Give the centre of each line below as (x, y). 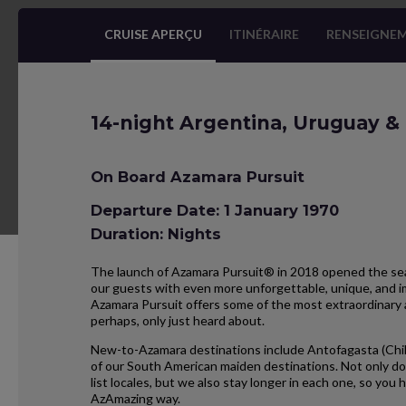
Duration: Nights (156, 233)
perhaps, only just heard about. (178, 320)
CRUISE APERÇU (153, 34)
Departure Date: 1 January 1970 (215, 210)
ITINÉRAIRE (264, 34)
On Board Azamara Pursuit (198, 177)
